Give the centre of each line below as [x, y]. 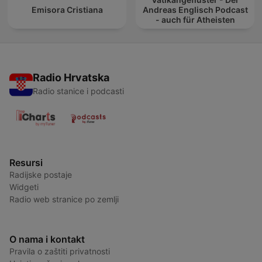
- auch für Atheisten [195, 20]
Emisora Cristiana [67, 10]
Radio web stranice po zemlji [64, 199]
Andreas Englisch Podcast [195, 10]
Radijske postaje [41, 175]
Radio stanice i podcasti [78, 91]
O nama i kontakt [47, 239]
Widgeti [24, 187]
